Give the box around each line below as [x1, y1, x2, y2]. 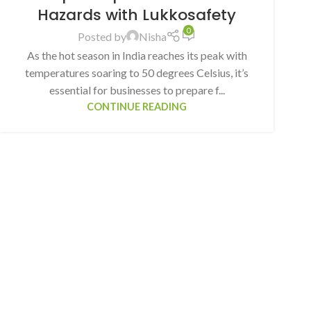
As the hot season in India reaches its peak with [26, 48, 247, 62]
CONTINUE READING [87, 100, 187, 112]
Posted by [77, 29, 126, 43]
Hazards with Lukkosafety [37, 4, 236, 26]
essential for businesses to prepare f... [49, 83, 225, 96]
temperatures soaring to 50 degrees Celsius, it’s [25, 65, 249, 79]
